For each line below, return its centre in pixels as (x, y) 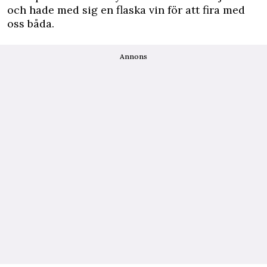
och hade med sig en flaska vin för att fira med (126, 10)
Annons (133, 57)
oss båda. (31, 24)
